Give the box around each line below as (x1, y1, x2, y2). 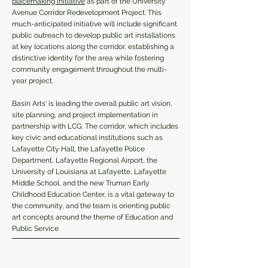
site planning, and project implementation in (12, 111, 158, 119)
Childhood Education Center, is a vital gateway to (12, 190, 174, 199)
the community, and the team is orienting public (12, 202, 170, 210)
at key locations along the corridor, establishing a (12, 42, 174, 51)
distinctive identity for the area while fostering (12, 54, 164, 62)
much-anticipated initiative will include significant (12, 20, 177, 28)
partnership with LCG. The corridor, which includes (12, 122, 178, 130)
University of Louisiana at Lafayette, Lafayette (12, 167, 166, 176)
